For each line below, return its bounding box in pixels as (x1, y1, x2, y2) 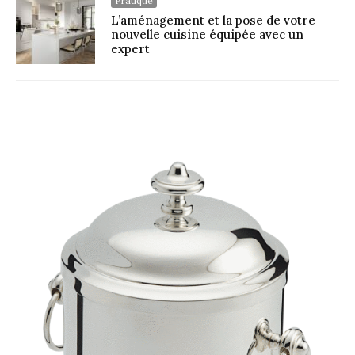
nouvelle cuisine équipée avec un (111, 27, 303, 42)
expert (111, 41, 150, 56)
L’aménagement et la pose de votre (111, 13, 315, 28)
